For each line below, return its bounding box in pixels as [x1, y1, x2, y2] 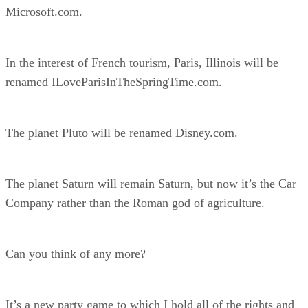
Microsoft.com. [5, 4, 82, 19]
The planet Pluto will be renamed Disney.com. [5, 125, 238, 140]
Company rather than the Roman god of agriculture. [5, 195, 265, 210]
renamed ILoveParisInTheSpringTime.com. [5, 74, 222, 89]
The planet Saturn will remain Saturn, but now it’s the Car [5, 176, 296, 190]
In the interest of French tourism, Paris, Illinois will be [5, 55, 278, 69]
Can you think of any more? [5, 246, 146, 261]
